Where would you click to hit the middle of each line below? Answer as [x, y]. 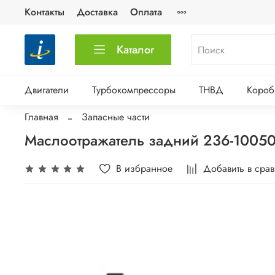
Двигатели [47, 90]
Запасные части [116, 117]
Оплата [146, 12]
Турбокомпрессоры [134, 90]
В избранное [145, 168]
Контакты [45, 12]
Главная [41, 117]
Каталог [136, 50]
